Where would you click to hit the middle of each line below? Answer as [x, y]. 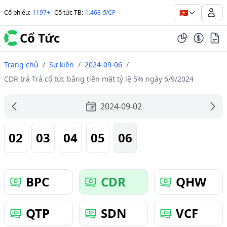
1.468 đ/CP [100, 12]
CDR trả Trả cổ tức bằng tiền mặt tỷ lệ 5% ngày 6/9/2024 [99, 79]
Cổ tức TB [68, 12]
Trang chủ [21, 65]
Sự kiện [62, 65]
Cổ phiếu [16, 12]
